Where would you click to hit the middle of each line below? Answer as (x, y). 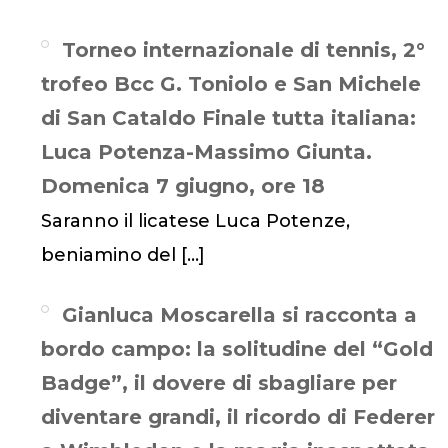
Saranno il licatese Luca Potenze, (195, 221)
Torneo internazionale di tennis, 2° (244, 50)
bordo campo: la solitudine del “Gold (236, 349)
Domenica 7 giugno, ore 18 (182, 186)
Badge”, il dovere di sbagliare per (218, 383)
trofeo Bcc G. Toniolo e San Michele (230, 84)
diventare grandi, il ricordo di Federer (237, 417)
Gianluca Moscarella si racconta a (240, 315)
